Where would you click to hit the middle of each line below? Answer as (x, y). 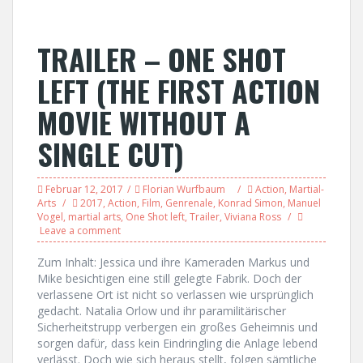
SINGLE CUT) (111, 154)
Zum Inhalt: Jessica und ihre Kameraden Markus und (173, 262)
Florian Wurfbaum (184, 189)
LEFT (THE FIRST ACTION (179, 90)
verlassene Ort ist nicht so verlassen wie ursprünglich (175, 295)
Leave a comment (80, 231)
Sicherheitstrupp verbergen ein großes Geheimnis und (177, 327)
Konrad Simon (250, 203)
